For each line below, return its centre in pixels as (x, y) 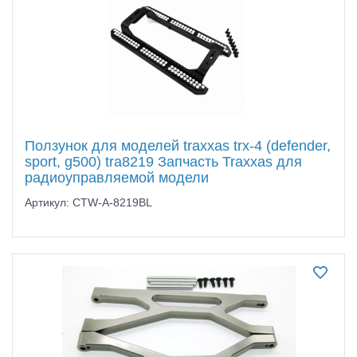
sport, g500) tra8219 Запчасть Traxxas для (163, 161)
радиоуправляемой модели (117, 177)
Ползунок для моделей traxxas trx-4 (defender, (178, 145)
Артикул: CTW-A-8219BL (88, 202)
